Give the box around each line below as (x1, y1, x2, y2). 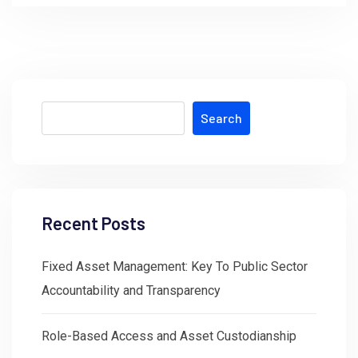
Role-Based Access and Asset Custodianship (42, 328, 296, 344)
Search (201, 109, 242, 125)
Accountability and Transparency (42, 282, 221, 298)
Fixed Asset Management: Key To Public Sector (42, 258, 308, 274)
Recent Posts (42, 212, 145, 233)
